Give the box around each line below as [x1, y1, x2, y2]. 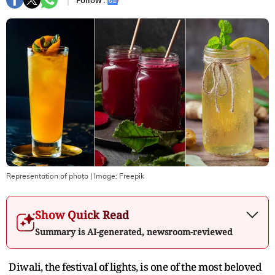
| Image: [88, 172, 119, 180]
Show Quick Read [35, 207, 129, 222]
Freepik [119, 172, 144, 180]
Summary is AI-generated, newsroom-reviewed [35, 225, 233, 238]
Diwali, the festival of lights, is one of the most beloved [9, 259, 261, 274]
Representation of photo [6, 172, 88, 180]
